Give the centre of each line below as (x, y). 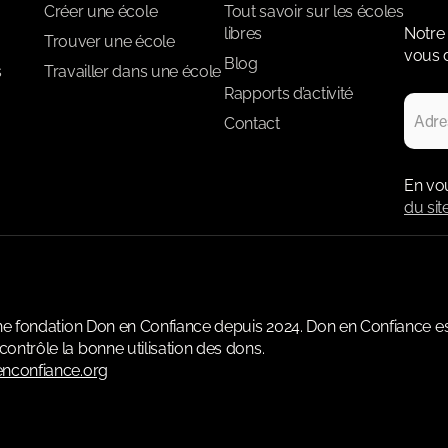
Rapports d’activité (288, 94)
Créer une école (101, 12)
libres (243, 34)
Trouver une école (109, 42)
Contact (252, 124)
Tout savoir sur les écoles (314, 12)
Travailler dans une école (132, 72)
